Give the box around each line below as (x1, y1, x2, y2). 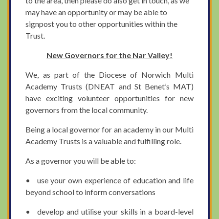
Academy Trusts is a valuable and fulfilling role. (25, 136, 182, 146)
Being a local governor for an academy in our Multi (25, 124, 194, 134)
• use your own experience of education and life (25, 175, 194, 185)
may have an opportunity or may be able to (25, 7, 168, 17)
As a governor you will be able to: (25, 155, 136, 165)
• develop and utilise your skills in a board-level (25, 206, 194, 216)
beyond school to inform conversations (25, 187, 156, 197)
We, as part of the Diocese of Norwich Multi (25, 69, 194, 79)
